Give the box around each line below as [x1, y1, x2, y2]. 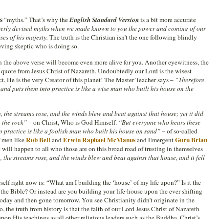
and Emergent [135, 135, 175, 144]
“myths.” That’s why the [2, 15, 69, 24]
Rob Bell [26, 135, 50, 145]
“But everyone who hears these [118, 118, 200, 127]
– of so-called [160, 127, 197, 135]
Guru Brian [175, 135, 207, 145]
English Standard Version [69, 15, 139, 24]
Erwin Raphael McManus [63, 135, 135, 145]
